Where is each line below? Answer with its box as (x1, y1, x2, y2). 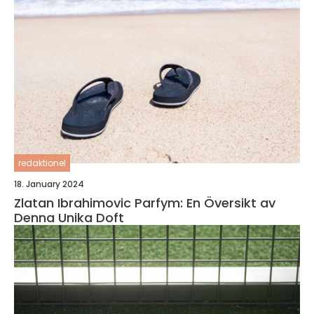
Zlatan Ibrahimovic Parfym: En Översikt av (14, 194, 275, 212)
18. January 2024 (14, 178, 84, 190)
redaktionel (18, 157, 66, 169)
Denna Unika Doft (14, 209, 124, 226)
